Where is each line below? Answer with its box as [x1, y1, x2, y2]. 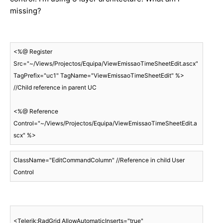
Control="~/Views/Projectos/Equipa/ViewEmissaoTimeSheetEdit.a [13, 119, 197, 127]
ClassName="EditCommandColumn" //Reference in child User [13, 156, 185, 164]
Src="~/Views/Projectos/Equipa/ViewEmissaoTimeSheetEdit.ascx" [13, 59, 198, 67]
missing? [10, 5, 41, 15]
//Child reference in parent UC [13, 83, 97, 91]
